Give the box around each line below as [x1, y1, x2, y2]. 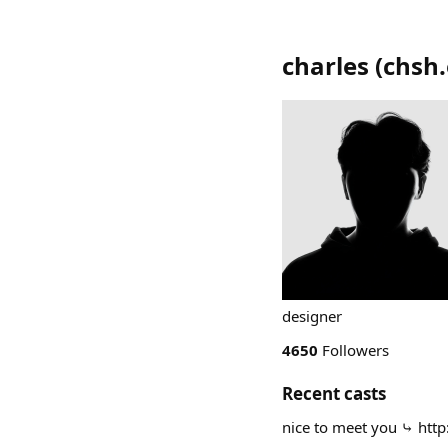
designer [282, 306, 342, 326]
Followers [318, 340, 389, 360]
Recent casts [282, 382, 386, 405]
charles [282, 49, 369, 82]
